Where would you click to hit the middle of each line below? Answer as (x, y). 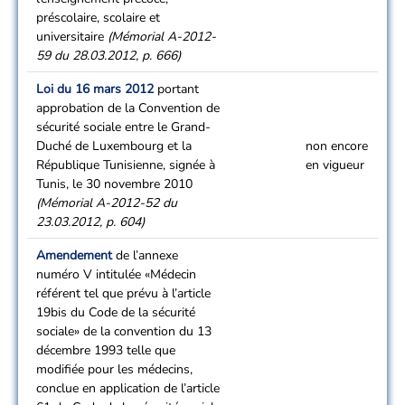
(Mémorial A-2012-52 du (107, 203)
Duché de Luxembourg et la (114, 146)
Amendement (74, 255)
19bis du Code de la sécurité (116, 312)
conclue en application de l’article (128, 388)
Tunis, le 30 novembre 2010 (114, 184)
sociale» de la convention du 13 (124, 331)
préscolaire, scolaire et (98, 18)
